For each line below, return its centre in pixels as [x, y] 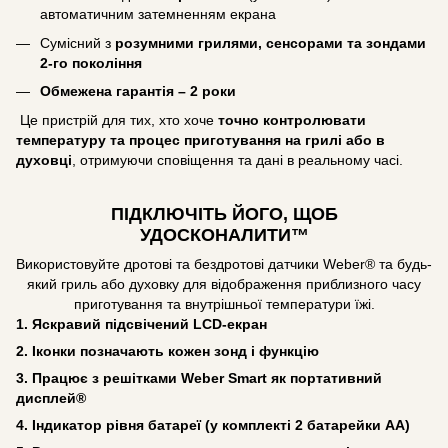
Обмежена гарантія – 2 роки [138, 91]
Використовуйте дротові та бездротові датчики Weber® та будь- [224, 264]
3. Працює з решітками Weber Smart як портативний [199, 378]
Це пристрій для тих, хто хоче [117, 119]
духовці [44, 159]
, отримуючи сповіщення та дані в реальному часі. [237, 159]
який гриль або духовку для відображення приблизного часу [224, 284]
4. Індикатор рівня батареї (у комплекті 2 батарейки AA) [213, 425]
